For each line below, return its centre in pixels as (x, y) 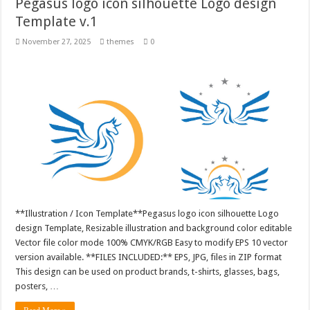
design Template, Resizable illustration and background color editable (154, 228)
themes (121, 42)
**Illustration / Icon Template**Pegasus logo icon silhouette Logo (147, 214)
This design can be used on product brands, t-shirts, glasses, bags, (148, 272)
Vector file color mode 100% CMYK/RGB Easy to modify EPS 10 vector (152, 243)
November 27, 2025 (57, 42)
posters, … (37, 286)
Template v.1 (57, 22)
